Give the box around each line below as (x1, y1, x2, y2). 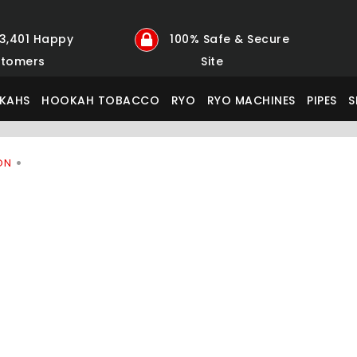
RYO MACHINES (206, 92, 296, 108)
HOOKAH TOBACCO (41, 92, 160, 108)
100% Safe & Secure (166, 30, 290, 47)
